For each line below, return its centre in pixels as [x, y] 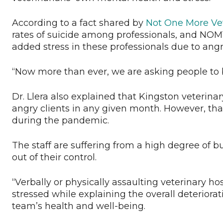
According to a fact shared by [79, 23]
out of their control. [57, 158]
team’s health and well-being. [79, 206]
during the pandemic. [63, 121]
